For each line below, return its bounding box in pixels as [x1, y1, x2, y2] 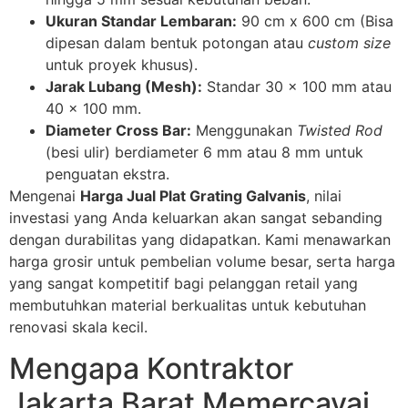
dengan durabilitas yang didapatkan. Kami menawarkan [9, 230, 391, 250]
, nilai [306, 187, 342, 206]
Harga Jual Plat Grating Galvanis [80, 187, 306, 206]
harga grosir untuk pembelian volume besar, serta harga [9, 252, 395, 271]
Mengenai [9, 187, 80, 206]
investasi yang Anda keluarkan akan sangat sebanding [9, 209, 382, 228]
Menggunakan [191, 121, 297, 140]
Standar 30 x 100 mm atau [202, 77, 392, 97]
